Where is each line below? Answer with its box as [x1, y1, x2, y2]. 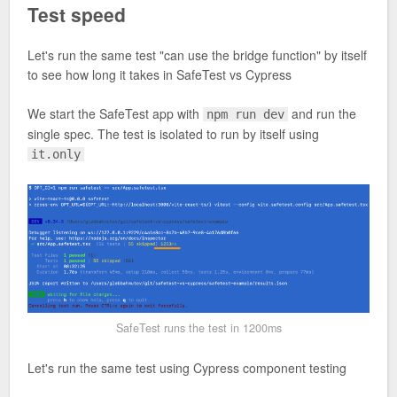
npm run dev [206, 107, 285, 122]
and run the [288, 105, 357, 123]
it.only [31, 147, 82, 162]
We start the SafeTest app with [27, 105, 203, 123]
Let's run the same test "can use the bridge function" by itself [27, 46, 367, 65]
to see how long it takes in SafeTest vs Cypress [27, 66, 292, 84]
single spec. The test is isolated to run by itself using [27, 125, 319, 144]
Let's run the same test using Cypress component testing [27, 358, 346, 377]
